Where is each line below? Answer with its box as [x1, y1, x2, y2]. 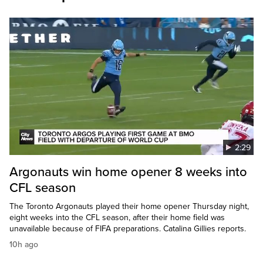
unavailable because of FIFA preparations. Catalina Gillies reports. [9, 224, 246, 234]
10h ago [9, 240, 38, 250]
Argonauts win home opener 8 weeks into [9, 164, 247, 180]
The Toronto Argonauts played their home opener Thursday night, [9, 201, 249, 212]
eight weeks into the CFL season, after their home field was [9, 213, 225, 223]
